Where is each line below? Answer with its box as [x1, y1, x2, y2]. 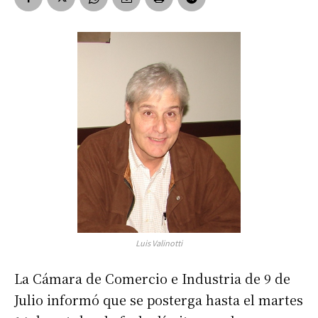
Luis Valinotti [136, 236, 182, 248]
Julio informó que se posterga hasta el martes [14, 290, 303, 309]
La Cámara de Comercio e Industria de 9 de [14, 268, 290, 287]
